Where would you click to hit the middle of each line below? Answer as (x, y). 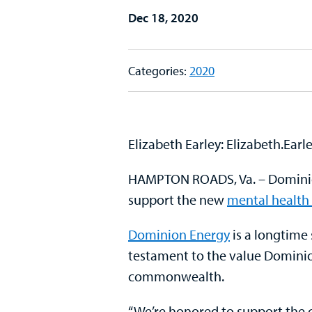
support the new (178, 199)
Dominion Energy (179, 234)
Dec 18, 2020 (163, 17)
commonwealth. (176, 276)
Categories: (159, 70)
